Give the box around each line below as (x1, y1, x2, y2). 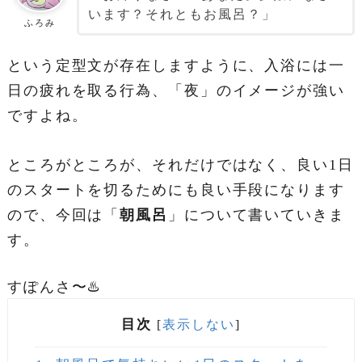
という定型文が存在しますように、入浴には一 (6, 57, 345, 74)
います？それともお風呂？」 (87, 6, 276, 23)
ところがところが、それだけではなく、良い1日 (6, 156, 354, 173)
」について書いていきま (167, 206, 345, 223)
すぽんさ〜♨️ (6, 278, 102, 295)
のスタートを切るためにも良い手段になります (6, 181, 345, 198)
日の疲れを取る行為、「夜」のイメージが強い (6, 82, 345, 99)
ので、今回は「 (6, 206, 120, 223)
